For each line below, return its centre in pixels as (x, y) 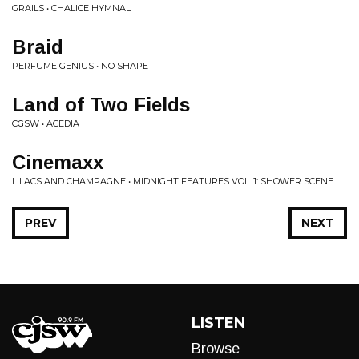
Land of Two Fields (101, 105)
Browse (216, 349)
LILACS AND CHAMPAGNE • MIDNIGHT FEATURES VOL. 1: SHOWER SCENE (173, 181)
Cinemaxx (58, 162)
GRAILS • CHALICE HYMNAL (71, 8)
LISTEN (218, 323)
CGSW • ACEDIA (46, 123)
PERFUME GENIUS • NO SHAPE (80, 66)
